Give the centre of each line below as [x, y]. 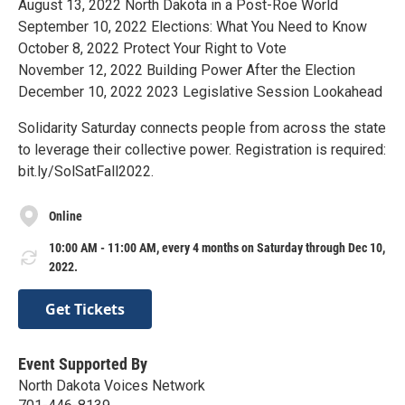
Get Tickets [85, 309]
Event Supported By [83, 363]
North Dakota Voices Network [112, 385]
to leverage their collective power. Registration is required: [202, 150]
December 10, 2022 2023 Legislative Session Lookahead [200, 92]
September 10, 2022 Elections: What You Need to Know [193, 27]
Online [66, 216]
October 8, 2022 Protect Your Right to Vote [152, 49]
